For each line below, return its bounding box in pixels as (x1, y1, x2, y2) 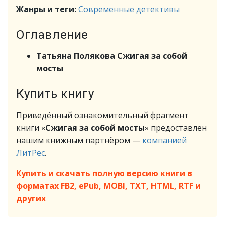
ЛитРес (16, 147, 45, 158)
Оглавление (16, 28, 88, 42)
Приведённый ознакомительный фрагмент (16, 109, 189, 121)
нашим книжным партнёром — (16, 135, 142, 146)
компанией (142, 135, 187, 146)
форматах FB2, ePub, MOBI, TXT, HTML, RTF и (16, 180, 201, 191)
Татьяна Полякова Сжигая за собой (36, 50, 187, 61)
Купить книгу (16, 87, 94, 101)
